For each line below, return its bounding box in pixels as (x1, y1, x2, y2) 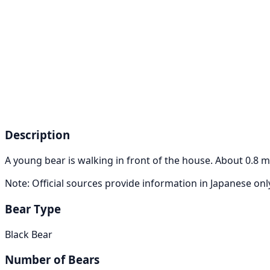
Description (5, 127, 70, 143)
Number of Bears (5, 252, 99, 268)
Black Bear (5, 227, 52, 241)
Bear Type (5, 201, 61, 216)
